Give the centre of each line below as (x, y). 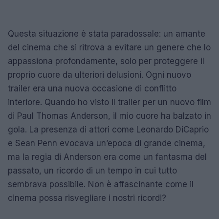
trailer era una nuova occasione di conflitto (92, 88)
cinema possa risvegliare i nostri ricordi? (87, 198)
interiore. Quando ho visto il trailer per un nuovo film (109, 102)
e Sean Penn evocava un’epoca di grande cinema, (107, 143)
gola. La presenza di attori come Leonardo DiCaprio (108, 129)
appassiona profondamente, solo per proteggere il (106, 61)
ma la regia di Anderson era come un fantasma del (107, 157)
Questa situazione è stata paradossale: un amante (107, 33)
